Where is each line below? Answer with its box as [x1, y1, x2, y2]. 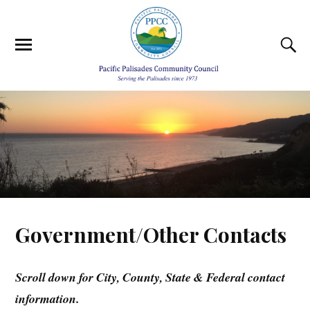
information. [15, 289, 80, 307]
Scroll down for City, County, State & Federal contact [15, 268, 286, 286]
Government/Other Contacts [15, 220, 287, 248]
